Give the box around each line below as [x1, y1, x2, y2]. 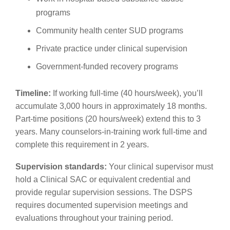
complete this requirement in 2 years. [15, 140, 149, 149]
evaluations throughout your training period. [15, 213, 173, 222]
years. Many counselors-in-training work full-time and [15, 127, 207, 136]
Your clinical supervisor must [107, 162, 213, 171]
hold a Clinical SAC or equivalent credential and [15, 175, 190, 184]
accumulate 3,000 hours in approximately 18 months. [15, 101, 207, 110]
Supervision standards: [15, 162, 107, 171]
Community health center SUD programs [36, 26, 183, 35]
